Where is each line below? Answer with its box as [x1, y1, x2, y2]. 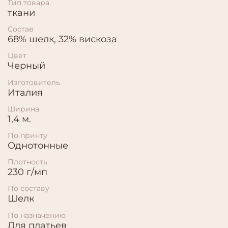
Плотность [8, 157, 47, 167]
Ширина [8, 104, 39, 113]
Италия [8, 87, 43, 98]
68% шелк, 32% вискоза [8, 34, 117, 45]
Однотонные [8, 139, 68, 151]
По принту [8, 130, 47, 140]
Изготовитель [8, 77, 60, 87]
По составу [8, 184, 49, 193]
